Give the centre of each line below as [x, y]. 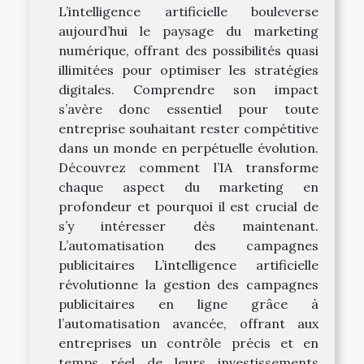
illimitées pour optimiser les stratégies [188, 70]
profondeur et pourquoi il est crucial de [188, 207]
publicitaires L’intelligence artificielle [188, 265]
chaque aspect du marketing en [188, 187]
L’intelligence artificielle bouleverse [188, 12]
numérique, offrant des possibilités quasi [188, 51]
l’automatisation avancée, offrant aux [188, 324]
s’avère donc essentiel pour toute [188, 109]
